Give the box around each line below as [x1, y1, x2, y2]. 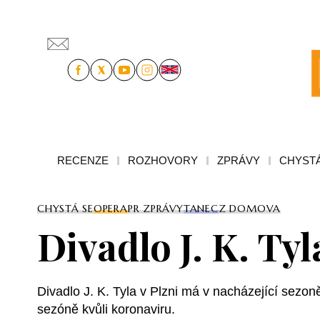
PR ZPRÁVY [127, 201, 184, 215]
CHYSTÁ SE [37, 201, 94, 215]
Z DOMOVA [218, 201, 281, 215]
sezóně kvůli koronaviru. [37, 301, 175, 316]
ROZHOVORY [128, 154, 198, 166]
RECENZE [57, 154, 109, 166]
